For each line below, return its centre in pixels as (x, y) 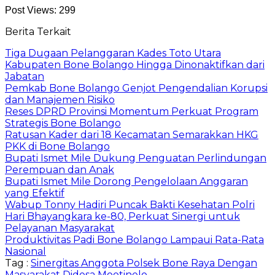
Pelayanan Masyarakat (60, 228)
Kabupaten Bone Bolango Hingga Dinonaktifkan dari (135, 64)
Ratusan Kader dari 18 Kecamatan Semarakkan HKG (132, 134)
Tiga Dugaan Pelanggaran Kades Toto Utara (113, 53)
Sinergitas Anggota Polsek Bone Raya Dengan (144, 263)
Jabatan (25, 76)
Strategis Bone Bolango (63, 123)
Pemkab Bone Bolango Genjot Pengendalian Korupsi (136, 88)
